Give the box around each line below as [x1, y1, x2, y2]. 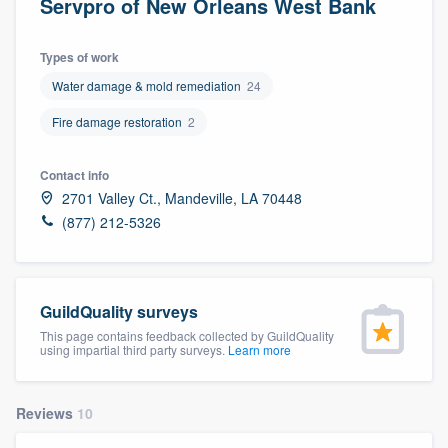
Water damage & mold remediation [52, 76, 241, 94]
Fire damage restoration [52, 112, 182, 130]
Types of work [40, 47, 119, 66]
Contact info [40, 165, 109, 184]
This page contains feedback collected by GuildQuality [40, 326, 334, 344]
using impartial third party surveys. [40, 340, 228, 358]
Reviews [16, 402, 77, 423]
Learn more [228, 340, 291, 358]
